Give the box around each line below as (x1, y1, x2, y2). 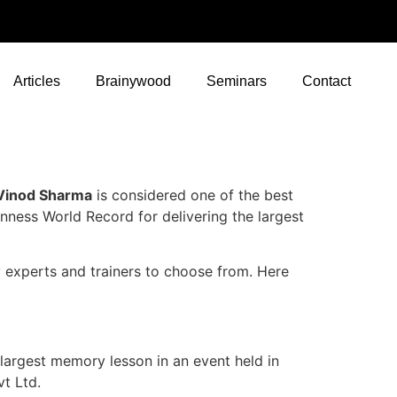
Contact (302, 74, 351, 89)
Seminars (206, 74, 267, 89)
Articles (13, 74, 60, 89)
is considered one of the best (92, 186, 293, 204)
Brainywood (96, 74, 171, 89)
